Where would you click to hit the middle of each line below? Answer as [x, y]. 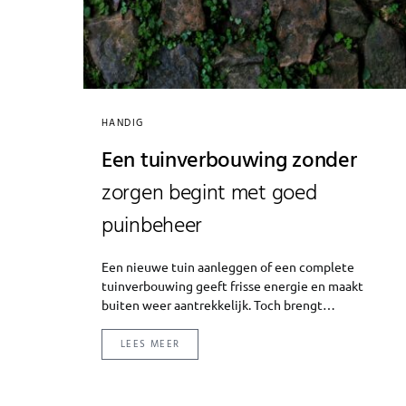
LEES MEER [150, 344]
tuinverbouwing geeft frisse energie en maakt [232, 285]
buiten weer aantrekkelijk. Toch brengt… [218, 304]
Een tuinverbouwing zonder [229, 161]
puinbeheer [152, 226]
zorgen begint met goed [209, 193]
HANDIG [123, 123]
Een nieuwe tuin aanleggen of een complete [228, 266]
